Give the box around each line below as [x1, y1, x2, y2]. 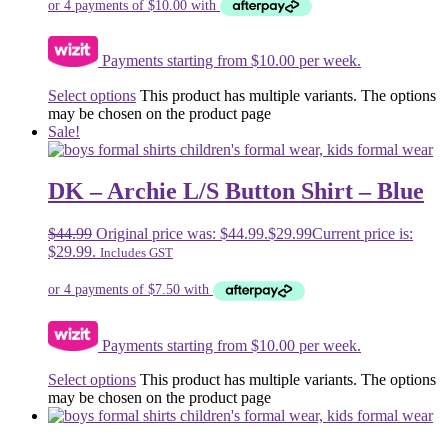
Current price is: [312, 225, 413, 243]
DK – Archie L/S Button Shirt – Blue [48, 178, 424, 205]
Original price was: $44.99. [96, 225, 268, 243]
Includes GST [100, 245, 173, 261]
